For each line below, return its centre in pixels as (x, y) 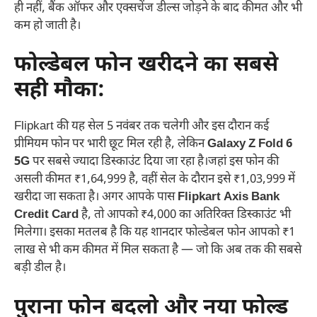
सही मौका (56, 91)
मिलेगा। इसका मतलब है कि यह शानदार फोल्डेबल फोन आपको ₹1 (155, 233)
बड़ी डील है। (40, 269)
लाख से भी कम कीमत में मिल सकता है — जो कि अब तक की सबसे (158, 251)
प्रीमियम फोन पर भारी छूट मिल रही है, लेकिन (111, 145)
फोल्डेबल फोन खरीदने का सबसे (146, 66)
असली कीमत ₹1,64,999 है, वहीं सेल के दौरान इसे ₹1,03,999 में (155, 180)
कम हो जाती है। (47, 26)
